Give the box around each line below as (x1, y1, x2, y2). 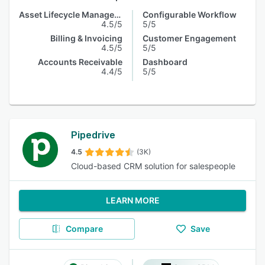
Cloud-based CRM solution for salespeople (71, 161, 235, 171)
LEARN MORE (105, 195, 160, 205)
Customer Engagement (143, 33, 236, 43)
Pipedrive (71, 130, 115, 141)
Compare (65, 224, 103, 234)
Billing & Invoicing (50, 33, 122, 43)
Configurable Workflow (143, 9, 237, 20)
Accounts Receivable (38, 57, 122, 67)
